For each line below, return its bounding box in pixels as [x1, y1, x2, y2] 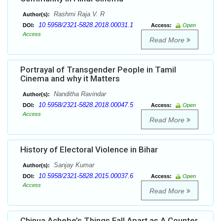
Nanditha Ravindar [52, 90, 106, 98]
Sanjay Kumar [52, 161, 94, 169]
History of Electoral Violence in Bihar [20, 145, 158, 155]
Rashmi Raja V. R [52, 10, 105, 18]
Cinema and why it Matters [20, 74, 120, 84]
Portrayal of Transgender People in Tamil [20, 65, 176, 75]
